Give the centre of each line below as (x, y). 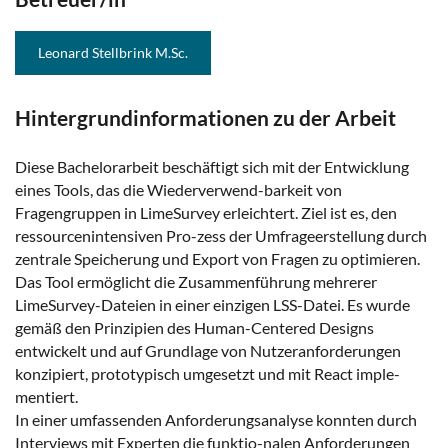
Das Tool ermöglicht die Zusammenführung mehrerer (196, 282)
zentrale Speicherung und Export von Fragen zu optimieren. (217, 259)
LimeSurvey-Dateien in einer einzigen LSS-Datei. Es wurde (212, 305)
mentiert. (46, 397)
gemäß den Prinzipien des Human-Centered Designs (194, 328)
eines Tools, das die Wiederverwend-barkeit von (178, 190)
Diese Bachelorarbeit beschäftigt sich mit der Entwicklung (212, 167)
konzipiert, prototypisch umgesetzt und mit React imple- (207, 374)
